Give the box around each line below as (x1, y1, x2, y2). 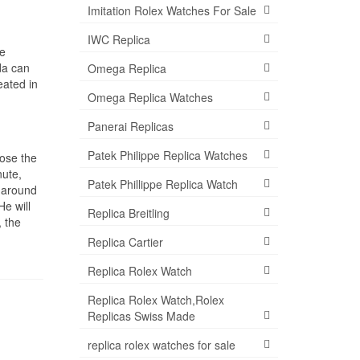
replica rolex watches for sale (87, 337, 235, 353)
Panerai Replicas (87, 118, 174, 134)
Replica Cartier (87, 234, 163, 250)
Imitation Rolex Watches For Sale (87, 2, 256, 18)
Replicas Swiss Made (87, 308, 195, 324)
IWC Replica (87, 31, 150, 47)
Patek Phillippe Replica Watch (87, 176, 238, 192)
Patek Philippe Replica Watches (87, 147, 247, 163)
